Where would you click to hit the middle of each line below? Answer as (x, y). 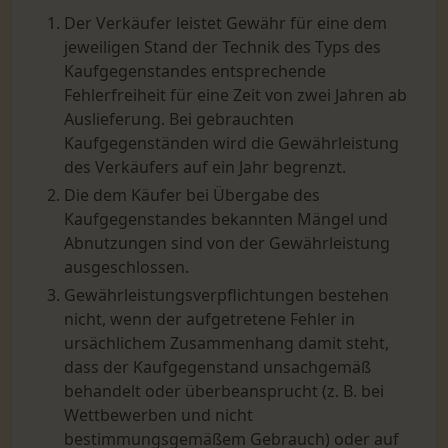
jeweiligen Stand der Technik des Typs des (222, 47)
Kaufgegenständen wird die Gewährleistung (231, 143)
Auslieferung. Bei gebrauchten (179, 119)
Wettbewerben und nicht (158, 415)
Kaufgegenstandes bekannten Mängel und (226, 219)
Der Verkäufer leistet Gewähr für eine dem (225, 23)
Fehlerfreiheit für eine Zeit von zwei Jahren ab (235, 95)
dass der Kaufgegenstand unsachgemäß (217, 367)
